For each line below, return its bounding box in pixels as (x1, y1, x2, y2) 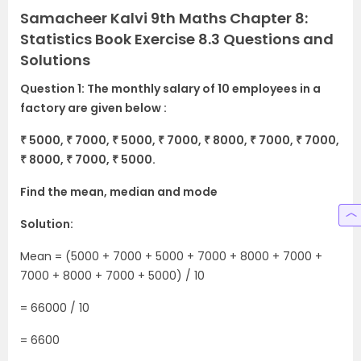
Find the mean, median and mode (20, 184, 218, 201)
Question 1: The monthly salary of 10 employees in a (20, 81, 321, 98)
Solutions (20, 50, 90, 71)
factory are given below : (20, 100, 167, 117)
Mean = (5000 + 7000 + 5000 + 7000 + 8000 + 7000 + (20, 248, 322, 265)
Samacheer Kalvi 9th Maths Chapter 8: (20, 8, 308, 29)
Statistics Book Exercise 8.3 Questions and (20, 29, 334, 50)
